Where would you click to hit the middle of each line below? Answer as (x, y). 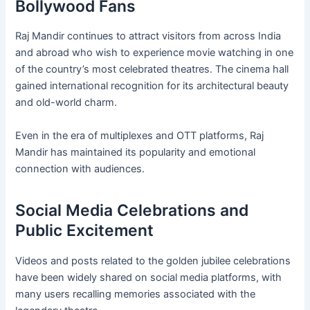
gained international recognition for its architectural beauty (152, 86)
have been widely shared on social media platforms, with (149, 277)
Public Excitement (85, 231)
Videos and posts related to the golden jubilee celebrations (153, 261)
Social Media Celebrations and (132, 211)
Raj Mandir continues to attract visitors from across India (148, 36)
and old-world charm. (66, 103)
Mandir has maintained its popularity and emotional (136, 152)
